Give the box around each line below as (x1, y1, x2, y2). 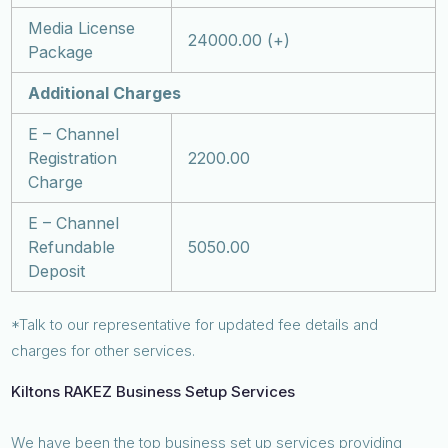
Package (28, 41, 94, 62)
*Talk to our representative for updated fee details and (11, 314, 379, 334)
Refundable (28, 236, 116, 257)
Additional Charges (28, 82, 182, 103)
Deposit (28, 260, 86, 281)
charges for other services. (11, 340, 200, 360)
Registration (28, 147, 118, 168)
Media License (28, 17, 136, 38)
